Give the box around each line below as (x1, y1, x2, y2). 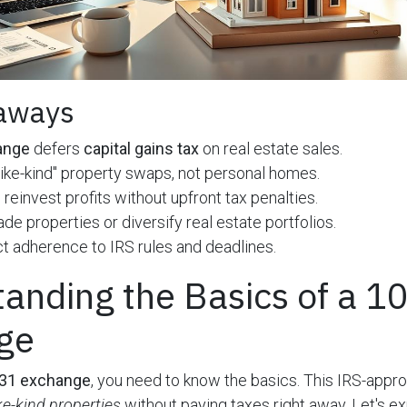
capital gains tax (84, 139, 199, 159)
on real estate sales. (199, 139, 342, 159)
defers (30, 139, 84, 159)
